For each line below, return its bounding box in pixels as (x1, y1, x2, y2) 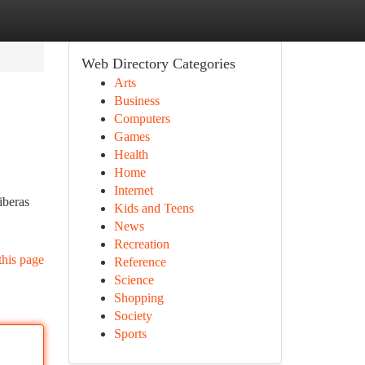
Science (113, 273, 154, 287)
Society (113, 309, 152, 323)
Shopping (113, 291, 164, 305)
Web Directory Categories (81, 55, 235, 72)
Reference (113, 255, 166, 269)
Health (113, 147, 148, 161)
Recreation (113, 237, 169, 251)
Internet (113, 183, 153, 197)
